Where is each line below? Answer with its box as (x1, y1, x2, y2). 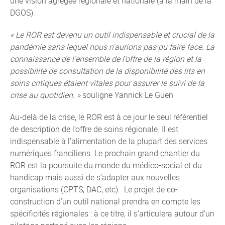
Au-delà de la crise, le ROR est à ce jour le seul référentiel (10, 111, 208, 123)
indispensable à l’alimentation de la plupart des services (10, 136, 207, 147)
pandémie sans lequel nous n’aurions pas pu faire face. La (10, 41, 214, 52)
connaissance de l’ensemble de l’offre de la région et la (10, 53, 201, 64)
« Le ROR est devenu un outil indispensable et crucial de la (10, 29, 214, 40)
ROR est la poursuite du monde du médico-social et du (10, 160, 202, 171)
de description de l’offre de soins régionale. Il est (10, 124, 178, 135)
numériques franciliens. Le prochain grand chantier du (10, 148, 200, 159)
